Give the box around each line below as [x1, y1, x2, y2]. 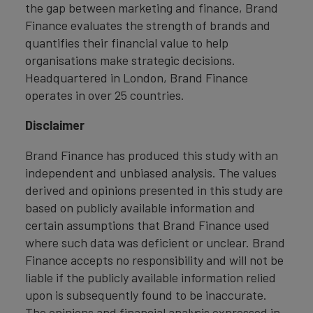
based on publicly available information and [25, 200, 255, 216]
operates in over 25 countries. [25, 87, 184, 103]
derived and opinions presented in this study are [25, 182, 283, 198]
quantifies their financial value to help [25, 35, 228, 51]
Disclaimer [25, 117, 85, 133]
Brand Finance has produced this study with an [25, 147, 278, 163]
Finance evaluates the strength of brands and [25, 17, 270, 34]
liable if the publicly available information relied [25, 270, 276, 286]
